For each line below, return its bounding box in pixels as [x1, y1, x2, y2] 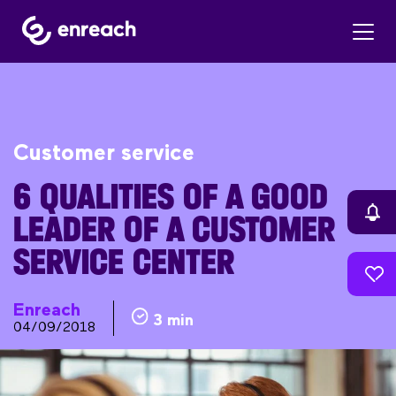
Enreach [13, 301, 80, 320]
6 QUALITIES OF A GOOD [13, 175, 328, 219]
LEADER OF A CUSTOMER [13, 208, 335, 252]
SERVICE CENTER [13, 240, 234, 285]
